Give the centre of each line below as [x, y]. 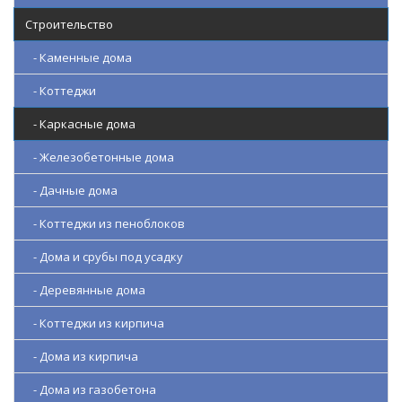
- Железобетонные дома [100, 157]
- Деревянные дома [85, 289]
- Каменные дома [79, 57]
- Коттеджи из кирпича [95, 323]
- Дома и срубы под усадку [104, 256]
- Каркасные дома [80, 123]
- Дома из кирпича [82, 356]
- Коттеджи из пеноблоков [105, 223]
